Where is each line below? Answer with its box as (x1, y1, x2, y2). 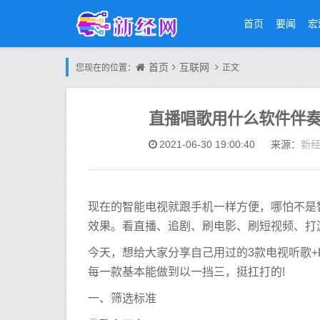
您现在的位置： (76, 63, 136, 73)
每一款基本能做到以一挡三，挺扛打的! (88, 266, 285, 278)
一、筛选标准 (88, 292, 156, 304)
